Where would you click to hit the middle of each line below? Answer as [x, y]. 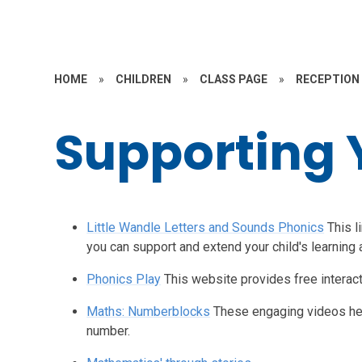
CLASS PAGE [234, 79]
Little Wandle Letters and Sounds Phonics [206, 227]
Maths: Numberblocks [149, 311]
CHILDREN [144, 79]
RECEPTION [328, 79]
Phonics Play [124, 279]
